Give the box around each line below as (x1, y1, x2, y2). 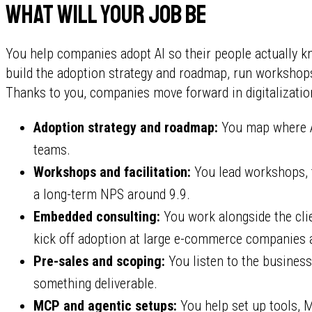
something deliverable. (33, 275, 157, 292)
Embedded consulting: (33, 208, 160, 225)
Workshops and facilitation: (33, 164, 191, 180)
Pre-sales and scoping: (33, 253, 165, 270)
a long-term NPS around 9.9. (33, 186, 190, 203)
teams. (33, 141, 70, 158)
